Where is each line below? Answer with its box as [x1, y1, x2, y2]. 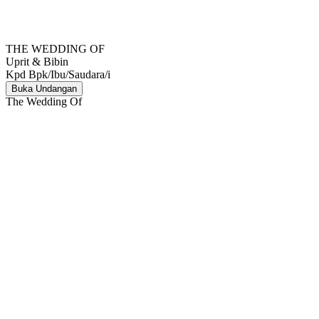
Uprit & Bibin [6, 56, 68, 68]
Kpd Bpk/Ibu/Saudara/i [6, 68, 110, 80]
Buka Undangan [11, 83, 77, 94]
